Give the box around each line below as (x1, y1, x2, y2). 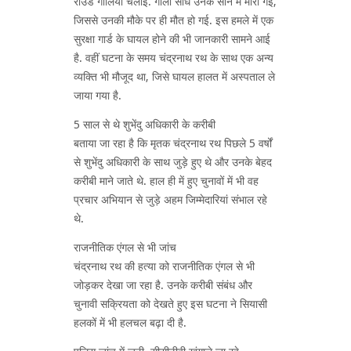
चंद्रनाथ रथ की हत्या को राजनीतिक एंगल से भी (74, 259, 255, 273)
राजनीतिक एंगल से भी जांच (74, 241, 176, 254)
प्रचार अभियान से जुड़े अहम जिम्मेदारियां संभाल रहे (74, 193, 267, 206)
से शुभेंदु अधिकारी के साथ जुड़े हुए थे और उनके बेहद (74, 155, 272, 168)
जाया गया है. (74, 89, 121, 102)
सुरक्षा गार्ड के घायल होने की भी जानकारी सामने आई (74, 32, 270, 45)
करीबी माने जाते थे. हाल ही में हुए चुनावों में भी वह (74, 174, 259, 187)
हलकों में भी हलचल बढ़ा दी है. (74, 316, 186, 329)
